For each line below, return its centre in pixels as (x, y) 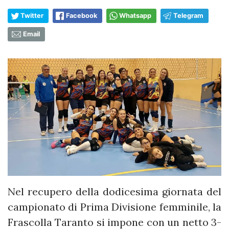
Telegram (188, 15)
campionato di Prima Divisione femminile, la (114, 207)
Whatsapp (135, 15)
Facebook (82, 15)
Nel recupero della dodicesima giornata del (114, 192)
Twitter (32, 15)
